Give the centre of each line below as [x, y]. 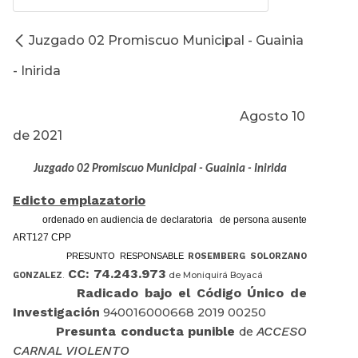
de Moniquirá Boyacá [216, 276]
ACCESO [282, 332]
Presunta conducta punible [145, 332]
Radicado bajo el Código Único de [192, 293]
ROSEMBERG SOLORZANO [248, 257]
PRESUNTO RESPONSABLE [127, 256]
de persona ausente [263, 220]
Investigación [56, 312]
